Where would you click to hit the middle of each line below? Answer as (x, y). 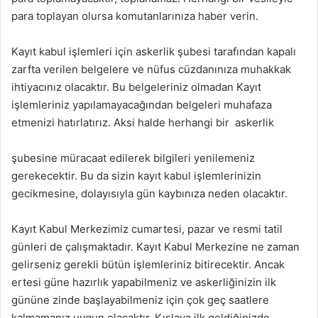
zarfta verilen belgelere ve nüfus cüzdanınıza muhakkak (151, 69)
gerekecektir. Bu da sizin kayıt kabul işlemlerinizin (136, 175)
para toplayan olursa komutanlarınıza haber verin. (135, 16)
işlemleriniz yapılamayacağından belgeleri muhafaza (142, 104)
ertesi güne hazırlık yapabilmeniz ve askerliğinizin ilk (144, 282)
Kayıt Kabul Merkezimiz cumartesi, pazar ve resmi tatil (147, 229)
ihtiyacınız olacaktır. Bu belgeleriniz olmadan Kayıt (136, 87)
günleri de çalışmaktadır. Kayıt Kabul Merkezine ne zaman (155, 246)
